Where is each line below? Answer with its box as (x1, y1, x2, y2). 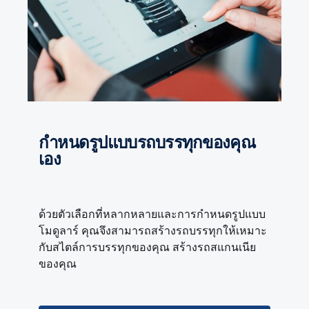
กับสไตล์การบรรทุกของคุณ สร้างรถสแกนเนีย (39, 241, 256, 253)
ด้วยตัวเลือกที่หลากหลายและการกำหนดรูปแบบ (39, 208, 266, 220)
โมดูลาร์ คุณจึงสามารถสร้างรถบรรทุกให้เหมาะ (39, 224, 267, 237)
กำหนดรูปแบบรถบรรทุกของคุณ (39, 132, 58, 152)
